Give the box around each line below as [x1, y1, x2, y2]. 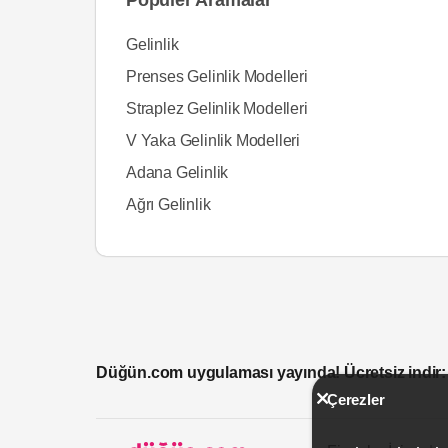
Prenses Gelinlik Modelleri [126, 67, 308, 85]
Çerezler [327, 391, 385, 408]
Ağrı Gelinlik [126, 195, 211, 213]
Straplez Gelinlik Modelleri [126, 99, 308, 117]
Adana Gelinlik [126, 163, 229, 181]
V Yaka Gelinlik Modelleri [126, 131, 300, 149]
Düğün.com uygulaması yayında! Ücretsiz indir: [96, 363, 446, 381]
